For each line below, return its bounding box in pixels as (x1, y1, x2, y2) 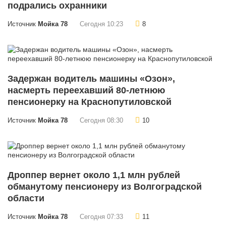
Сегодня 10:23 (80, 21, 123, 28)
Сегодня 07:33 (80, 213, 123, 221)
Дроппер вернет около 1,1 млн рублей (8, 170, 180, 181)
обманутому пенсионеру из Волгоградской (8, 182, 202, 192)
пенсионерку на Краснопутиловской (8, 97, 172, 107)
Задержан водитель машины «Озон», (8, 74, 175, 84)
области (8, 193, 44, 204)
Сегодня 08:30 (80, 117, 123, 125)
